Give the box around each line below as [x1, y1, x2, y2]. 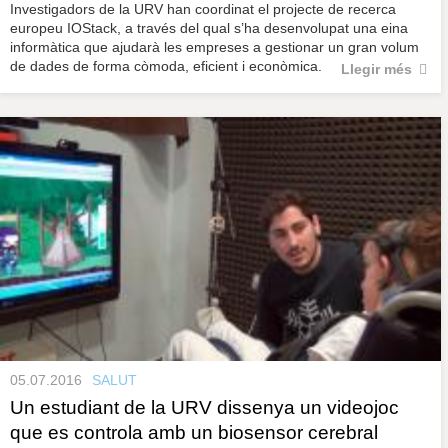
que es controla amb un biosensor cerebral [10, 421, 378, 443]
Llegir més [340, 61, 412, 78]
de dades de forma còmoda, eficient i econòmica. [10, 58, 322, 75]
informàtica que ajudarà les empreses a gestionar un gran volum [10, 39, 419, 56]
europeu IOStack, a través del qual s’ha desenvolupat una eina [10, 20, 408, 37]
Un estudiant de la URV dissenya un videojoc [10, 396, 399, 418]
